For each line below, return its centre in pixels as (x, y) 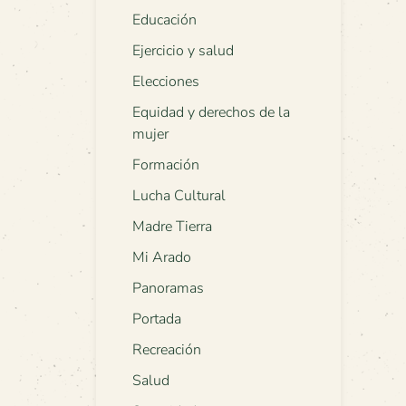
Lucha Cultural (179, 196)
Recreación (167, 350)
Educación (164, 20)
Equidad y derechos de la (211, 113)
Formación (166, 165)
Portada (157, 319)
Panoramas (168, 289)
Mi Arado (162, 258)
